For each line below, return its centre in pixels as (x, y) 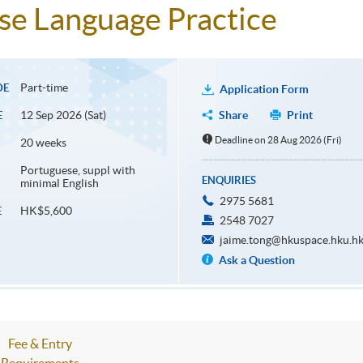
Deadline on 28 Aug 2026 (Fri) (279, 140)
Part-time (44, 88)
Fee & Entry (40, 344)
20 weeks (43, 143)
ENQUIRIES (228, 181)
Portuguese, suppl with (77, 171)
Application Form (264, 90)
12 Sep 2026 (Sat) (63, 115)
